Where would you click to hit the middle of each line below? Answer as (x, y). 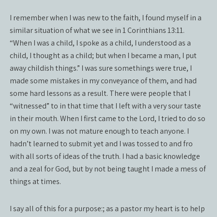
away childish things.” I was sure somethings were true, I (101, 68)
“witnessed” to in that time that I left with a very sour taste (105, 106)
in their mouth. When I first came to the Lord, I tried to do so (108, 118)
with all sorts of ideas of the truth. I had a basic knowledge (105, 156)
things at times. (35, 181)
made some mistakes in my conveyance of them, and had (103, 81)
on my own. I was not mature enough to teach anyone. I (99, 131)
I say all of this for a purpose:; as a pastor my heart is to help (107, 209)
